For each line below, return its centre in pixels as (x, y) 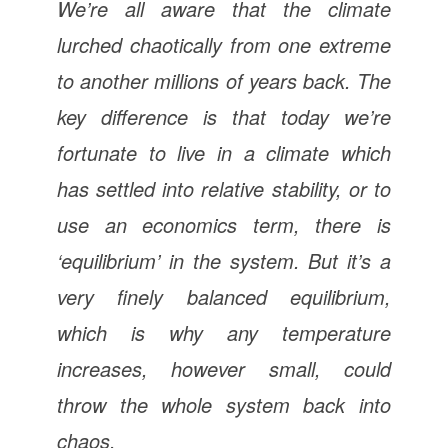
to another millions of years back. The (224, 80)
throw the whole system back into (224, 404)
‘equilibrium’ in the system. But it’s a (224, 260)
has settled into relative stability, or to (224, 188)
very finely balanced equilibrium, (224, 296)
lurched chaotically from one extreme (224, 44)
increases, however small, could (224, 368)
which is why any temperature (224, 332)
